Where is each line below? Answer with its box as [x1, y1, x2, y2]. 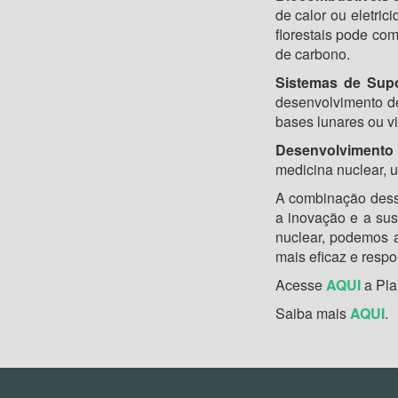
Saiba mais [275, 303, 350, 324]
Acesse [275, 275, 326, 296]
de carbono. [275, 44, 350, 65]
